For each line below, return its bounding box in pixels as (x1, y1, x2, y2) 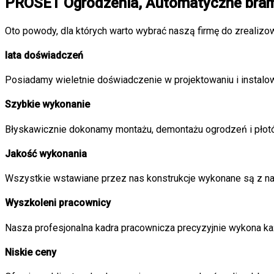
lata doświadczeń (5, 49, 83, 61)
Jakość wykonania (5, 147, 87, 160)
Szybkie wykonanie (5, 98, 90, 111)
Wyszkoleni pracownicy (5, 197, 111, 209)
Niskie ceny (5, 246, 56, 258)
